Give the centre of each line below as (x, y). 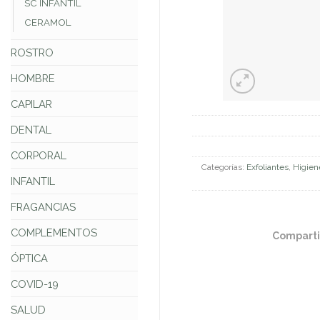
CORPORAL (39, 156)
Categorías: (224, 167)
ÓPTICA (29, 259)
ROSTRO (32, 53)
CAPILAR (31, 104)
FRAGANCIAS (43, 207)
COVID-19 (35, 284)
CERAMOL (48, 23)
